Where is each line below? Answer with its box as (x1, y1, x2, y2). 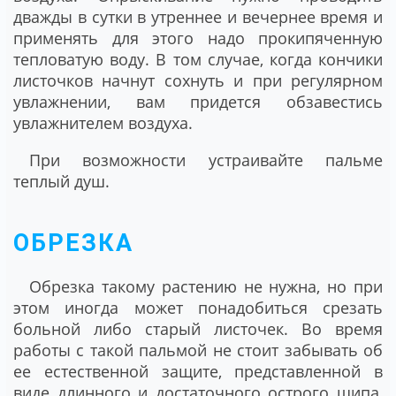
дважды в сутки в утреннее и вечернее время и (13, 5, 383, 27)
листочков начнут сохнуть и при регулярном (13, 69, 383, 91)
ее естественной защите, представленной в (13, 361, 383, 383)
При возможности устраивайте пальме (29, 148, 383, 171)
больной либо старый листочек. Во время (13, 318, 383, 340)
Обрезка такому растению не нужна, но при (29, 276, 383, 298)
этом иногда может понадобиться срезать (13, 297, 383, 319)
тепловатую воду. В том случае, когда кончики (13, 48, 383, 70)
